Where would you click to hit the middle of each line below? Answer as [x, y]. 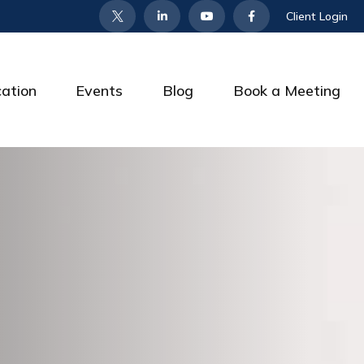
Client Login [317, 16]
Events [99, 91]
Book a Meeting [287, 91]
